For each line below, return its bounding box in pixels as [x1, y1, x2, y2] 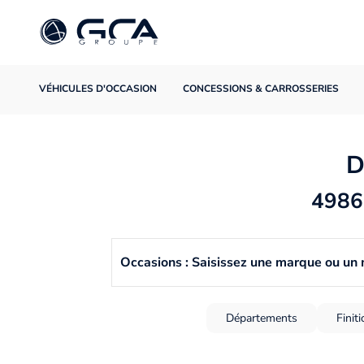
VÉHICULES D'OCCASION [39, 82, 157, 95]
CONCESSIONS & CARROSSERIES [183, 82, 339, 95]
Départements [225, 310, 297, 326]
